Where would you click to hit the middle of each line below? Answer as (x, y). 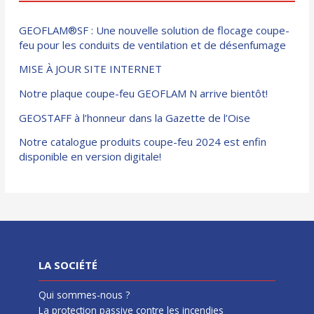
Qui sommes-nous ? (84, 295)
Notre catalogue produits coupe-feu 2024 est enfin (143, 142)
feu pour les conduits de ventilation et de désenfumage (153, 45)
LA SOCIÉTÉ (68, 265)
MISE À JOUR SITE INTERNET (91, 69)
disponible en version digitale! (90, 157)
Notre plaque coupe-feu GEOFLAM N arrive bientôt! (144, 93)
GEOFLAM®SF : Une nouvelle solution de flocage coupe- (155, 30)
